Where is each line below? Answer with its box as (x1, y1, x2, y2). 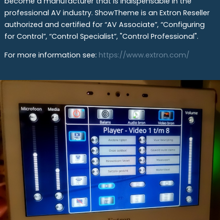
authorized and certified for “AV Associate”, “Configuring (4, 19, 205, 29)
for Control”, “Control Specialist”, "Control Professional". (4, 31, 198, 41)
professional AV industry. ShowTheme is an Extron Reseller (4, 7, 210, 18)
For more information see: (4, 50, 99, 60)
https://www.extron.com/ (98, 50, 190, 60)
